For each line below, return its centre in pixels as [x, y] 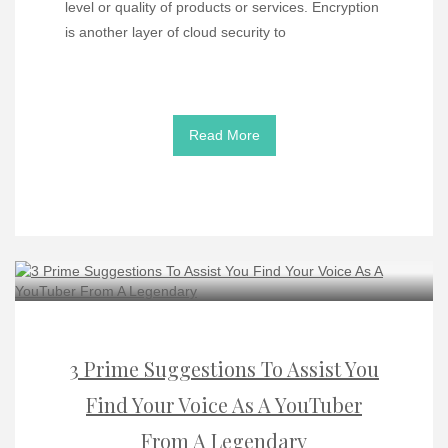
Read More [224, 135]
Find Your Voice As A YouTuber [224, 405]
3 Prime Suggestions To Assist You [224, 369]
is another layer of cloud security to [175, 32]
